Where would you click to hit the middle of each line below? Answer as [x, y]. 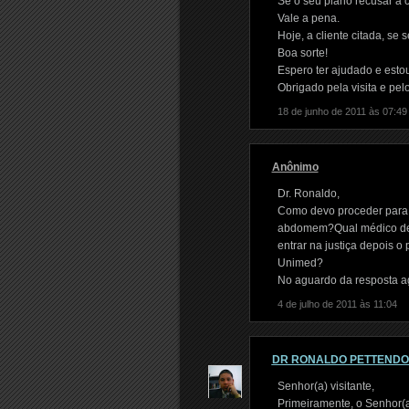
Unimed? [300, 263]
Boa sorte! [302, 53]
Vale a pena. [308, 18]
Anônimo [295, 167]
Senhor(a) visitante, [325, 386]
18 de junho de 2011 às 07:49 [342, 111]
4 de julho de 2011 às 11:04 [337, 304]
